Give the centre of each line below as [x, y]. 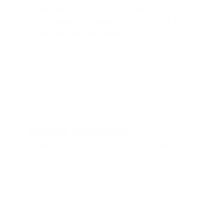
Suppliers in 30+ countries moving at [100, 144]
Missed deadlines [78, 131]
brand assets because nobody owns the [107, 21]
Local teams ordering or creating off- [102, 9]
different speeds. [61, 156]
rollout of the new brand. [77, 33]
